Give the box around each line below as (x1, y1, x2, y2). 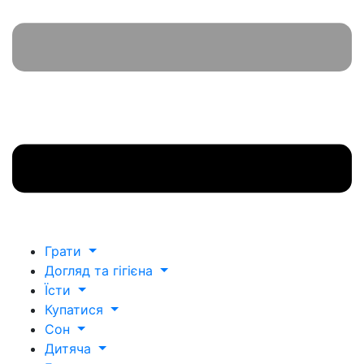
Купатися (45, 301, 107, 318)
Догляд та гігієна (45, 262, 157, 279)
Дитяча (45, 340, 95, 357)
